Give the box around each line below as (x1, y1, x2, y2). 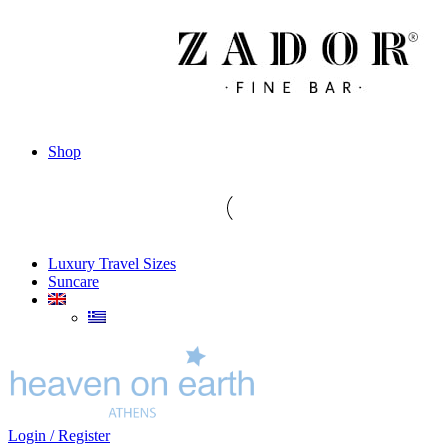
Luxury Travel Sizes (48, 255, 176, 272)
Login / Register (8, 427, 110, 445)
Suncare (48, 273, 99, 290)
